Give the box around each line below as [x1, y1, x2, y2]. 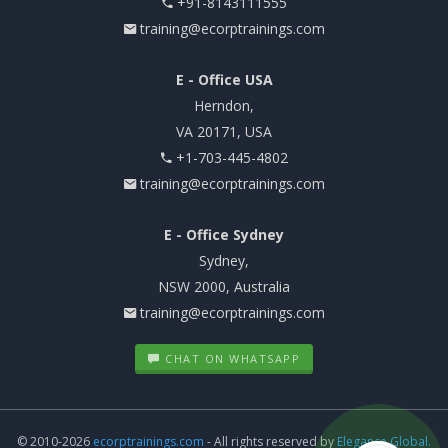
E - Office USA [175, 70, 273, 89]
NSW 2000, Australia [158, 277, 290, 296]
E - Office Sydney [164, 225, 284, 244]
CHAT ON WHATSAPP [160, 351, 300, 366]
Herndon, [194, 96, 254, 115]
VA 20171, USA [176, 122, 272, 141]
